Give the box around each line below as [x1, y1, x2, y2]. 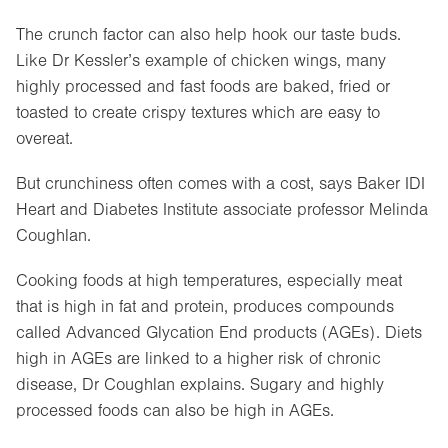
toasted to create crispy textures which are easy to [16, 103, 380, 123]
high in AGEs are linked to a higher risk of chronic [16, 348, 381, 368]
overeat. [16, 129, 73, 149]
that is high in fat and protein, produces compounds [16, 296, 394, 316]
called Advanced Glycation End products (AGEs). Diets [16, 322, 422, 342]
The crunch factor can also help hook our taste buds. [16, 25, 401, 45]
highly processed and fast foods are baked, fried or [16, 77, 390, 97]
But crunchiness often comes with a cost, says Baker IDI [16, 173, 425, 193]
